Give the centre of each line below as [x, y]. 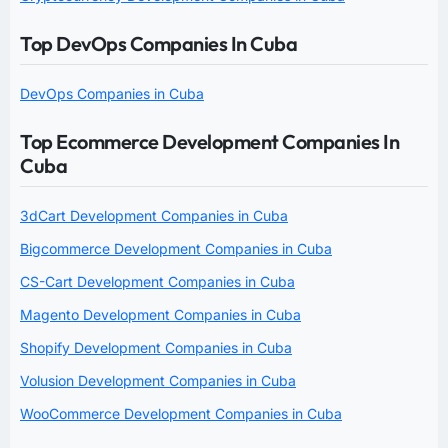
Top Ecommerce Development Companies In [209, 141]
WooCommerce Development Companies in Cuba [181, 413]
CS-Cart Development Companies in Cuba [157, 281]
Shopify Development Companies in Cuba [156, 347]
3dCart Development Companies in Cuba [154, 215]
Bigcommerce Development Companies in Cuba [176, 248]
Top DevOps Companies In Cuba [158, 43]
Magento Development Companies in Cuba [160, 314]
